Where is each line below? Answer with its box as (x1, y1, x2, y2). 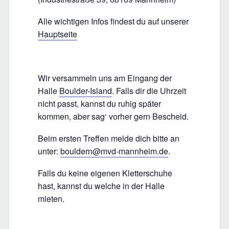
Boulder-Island (59, 85, 112, 97)
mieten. (38, 193, 64, 205)
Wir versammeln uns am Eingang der (38, 72, 172, 84)
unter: (38, 145, 60, 157)
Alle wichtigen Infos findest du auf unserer (38, 15, 189, 28)
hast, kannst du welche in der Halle (38, 180, 165, 192)
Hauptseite (38, 28, 77, 40)
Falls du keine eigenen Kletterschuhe (38, 167, 172, 179)
